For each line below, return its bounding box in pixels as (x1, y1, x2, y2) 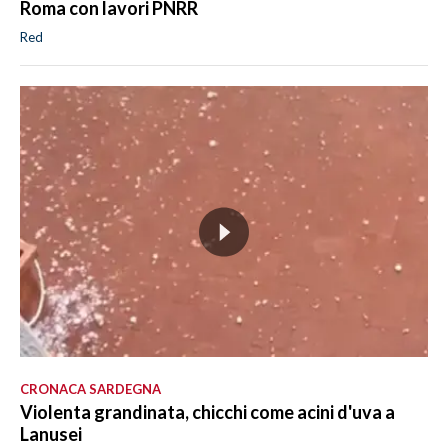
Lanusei (20, 423, 82, 446)
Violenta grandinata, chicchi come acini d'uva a (20, 401, 395, 424)
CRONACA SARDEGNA (20, 381, 161, 398)
